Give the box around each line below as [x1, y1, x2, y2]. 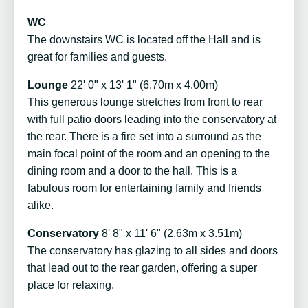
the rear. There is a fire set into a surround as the [27, 131, 261, 143]
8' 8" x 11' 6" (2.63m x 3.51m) [102, 228, 242, 240]
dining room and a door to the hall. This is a [27, 165, 237, 177]
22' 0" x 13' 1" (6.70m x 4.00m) [71, 79, 218, 91]
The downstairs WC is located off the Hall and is [27, 34, 261, 46]
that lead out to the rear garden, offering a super [27, 262, 257, 274]
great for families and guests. [27, 51, 167, 63]
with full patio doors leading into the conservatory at [27, 113, 276, 126]
